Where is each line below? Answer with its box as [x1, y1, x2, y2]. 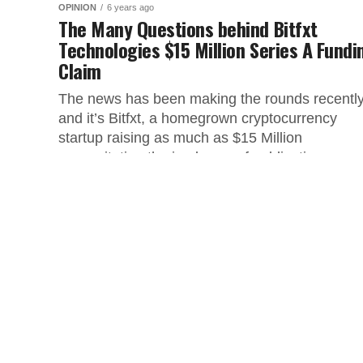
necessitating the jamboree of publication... [58, 149, 335, 165]
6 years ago [107, 2, 154, 12]
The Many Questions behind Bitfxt [58, 14, 318, 43]
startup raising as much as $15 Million [58, 130, 302, 146]
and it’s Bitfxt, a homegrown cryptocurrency [58, 110, 337, 126]
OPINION [58, 2, 96, 12]
